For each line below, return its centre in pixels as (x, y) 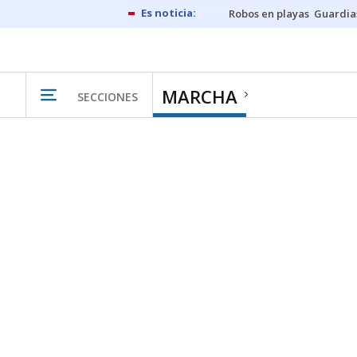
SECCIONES (108, 96)
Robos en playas (269, 14)
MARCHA (200, 96)
